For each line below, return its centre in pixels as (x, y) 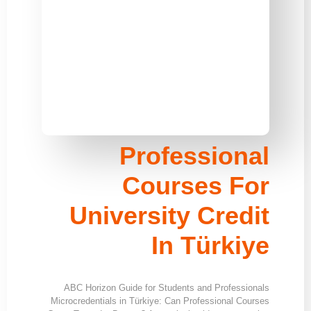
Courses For (196, 185)
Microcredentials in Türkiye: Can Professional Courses (160, 301)
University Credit (169, 215)
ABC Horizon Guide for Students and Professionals (167, 287)
